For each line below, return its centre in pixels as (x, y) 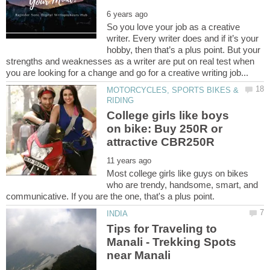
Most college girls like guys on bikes (178, 174)
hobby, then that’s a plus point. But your (184, 49)
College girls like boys (168, 116)
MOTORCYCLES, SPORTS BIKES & (173, 90)
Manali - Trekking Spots (172, 242)
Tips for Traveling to (162, 229)
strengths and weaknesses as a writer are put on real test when (130, 61)
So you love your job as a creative (174, 27)
